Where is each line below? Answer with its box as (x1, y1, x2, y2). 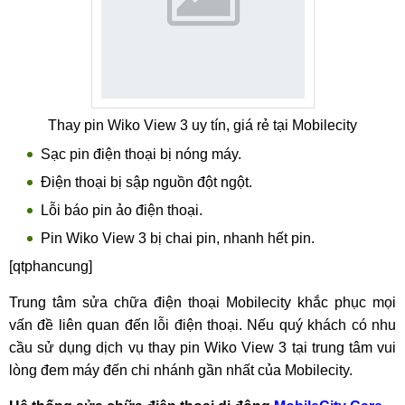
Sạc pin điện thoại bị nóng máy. (41, 146, 241, 162)
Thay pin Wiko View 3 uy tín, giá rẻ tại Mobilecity (48, 118, 357, 133)
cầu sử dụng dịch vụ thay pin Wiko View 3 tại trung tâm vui (9, 340, 396, 355)
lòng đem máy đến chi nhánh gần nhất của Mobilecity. (9, 363, 353, 378)
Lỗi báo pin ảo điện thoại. (41, 202, 202, 218)
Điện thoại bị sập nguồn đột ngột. (41, 174, 252, 190)
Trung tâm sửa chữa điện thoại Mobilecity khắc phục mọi (9, 295, 396, 310)
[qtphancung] (9, 259, 92, 274)
